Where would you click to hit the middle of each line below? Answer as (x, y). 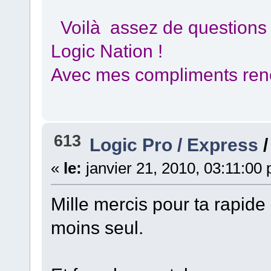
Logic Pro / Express (174, 144)
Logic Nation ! (106, 51)
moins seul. (97, 227)
